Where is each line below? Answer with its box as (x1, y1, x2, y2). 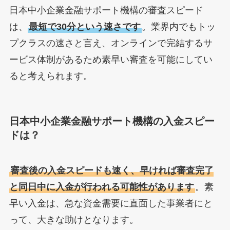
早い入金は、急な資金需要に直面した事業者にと (9, 198, 213, 209)
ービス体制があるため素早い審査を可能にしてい (9, 54, 213, 65)
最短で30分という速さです (28, 21, 141, 32)
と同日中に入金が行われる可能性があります (9, 182, 194, 193)
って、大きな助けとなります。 (9, 215, 139, 225)
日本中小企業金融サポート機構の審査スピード (9, 5, 203, 15)
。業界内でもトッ (141, 21, 216, 32)
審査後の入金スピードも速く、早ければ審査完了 (10, 165, 214, 176)
